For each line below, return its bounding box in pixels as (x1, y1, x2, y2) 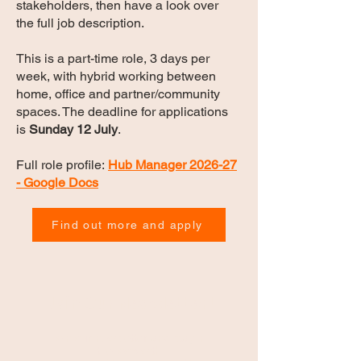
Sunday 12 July (29, 122, 118, 137)
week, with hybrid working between (16, 68, 216, 84)
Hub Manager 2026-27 (108, 157, 237, 172)
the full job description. (16, 15, 144, 31)
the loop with (96, 344, 161, 357)
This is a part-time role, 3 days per (16, 51, 210, 66)
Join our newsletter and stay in (51, 331, 206, 344)
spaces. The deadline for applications (16, 104, 228, 119)
